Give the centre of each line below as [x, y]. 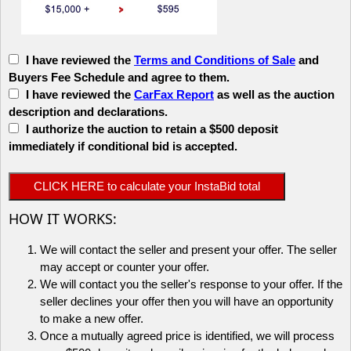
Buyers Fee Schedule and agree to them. [119, 77]
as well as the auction [274, 94]
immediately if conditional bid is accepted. [123, 146]
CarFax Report [174, 94]
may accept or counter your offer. [125, 266]
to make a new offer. [92, 318]
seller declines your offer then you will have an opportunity [187, 301]
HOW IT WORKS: [63, 218]
